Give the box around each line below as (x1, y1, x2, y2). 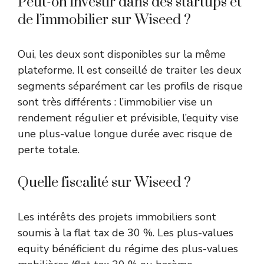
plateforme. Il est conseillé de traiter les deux (18, 63, 241, 78)
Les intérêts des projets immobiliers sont (18, 210, 216, 225)
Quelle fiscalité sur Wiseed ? (18, 174, 191, 192)
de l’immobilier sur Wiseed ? (18, 11, 191, 29)
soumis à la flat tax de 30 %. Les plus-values (18, 226, 233, 240)
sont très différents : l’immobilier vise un (18, 95, 212, 110)
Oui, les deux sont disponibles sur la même (18, 47, 226, 62)
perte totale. (18, 143, 80, 157)
